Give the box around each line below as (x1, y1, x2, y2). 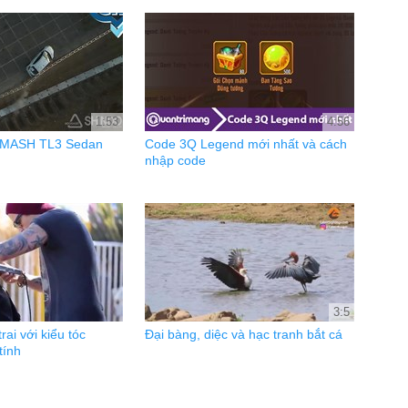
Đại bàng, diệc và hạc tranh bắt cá (145, 327, 342, 342)
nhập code (145, 153, 206, 168)
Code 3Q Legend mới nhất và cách (145, 137, 347, 151)
